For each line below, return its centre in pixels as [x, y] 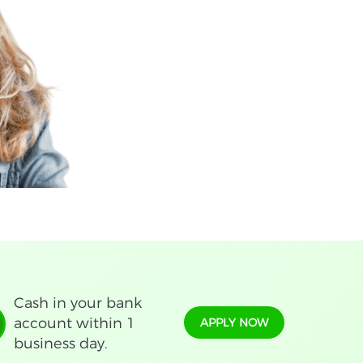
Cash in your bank [78, 303]
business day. [61, 344]
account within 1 [75, 323]
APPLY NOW [234, 322]
